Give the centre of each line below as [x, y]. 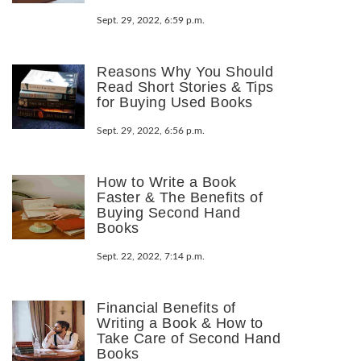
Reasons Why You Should [185, 71]
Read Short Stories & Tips [185, 87]
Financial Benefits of [166, 307]
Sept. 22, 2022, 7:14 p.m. [151, 256]
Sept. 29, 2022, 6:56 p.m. [151, 130]
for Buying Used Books [175, 102]
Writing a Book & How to [180, 323]
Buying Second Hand [168, 212]
